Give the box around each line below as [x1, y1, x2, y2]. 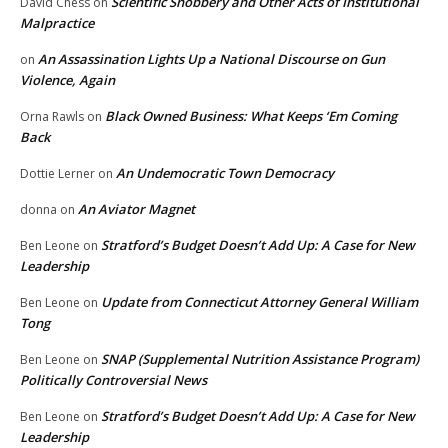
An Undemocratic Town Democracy [116, 164, 334, 183]
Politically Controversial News [20, 371, 207, 390]
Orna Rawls [20, 108, 84, 126]
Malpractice [20, 14, 94, 33]
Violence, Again [20, 71, 115, 90]
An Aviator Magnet [78, 200, 195, 219]
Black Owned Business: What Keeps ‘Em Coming [105, 107, 397, 126]
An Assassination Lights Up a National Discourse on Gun [38, 50, 385, 69]
